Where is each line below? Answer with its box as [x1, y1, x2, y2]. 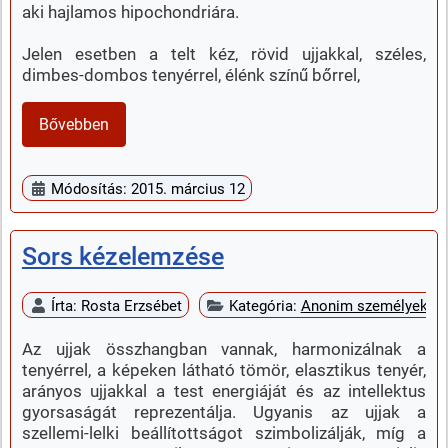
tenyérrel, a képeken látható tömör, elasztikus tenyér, [21, 360, 427, 381]
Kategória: [228, 297, 301, 316]
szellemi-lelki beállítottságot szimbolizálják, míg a [21, 423, 427, 444]
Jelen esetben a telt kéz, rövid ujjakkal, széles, [21, 44, 427, 65]
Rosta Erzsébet [81, 297, 183, 316]
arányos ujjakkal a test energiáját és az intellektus [21, 381, 427, 402]
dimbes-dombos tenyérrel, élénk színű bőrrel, [21, 65, 360, 86]
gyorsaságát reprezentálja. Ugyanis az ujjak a [21, 402, 427, 423]
